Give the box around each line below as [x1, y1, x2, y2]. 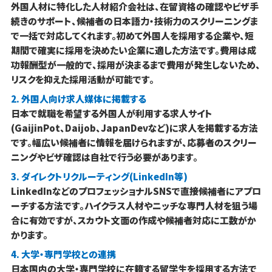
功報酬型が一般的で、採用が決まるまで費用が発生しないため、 [10, 58, 260, 72]
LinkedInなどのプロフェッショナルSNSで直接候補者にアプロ [10, 185, 261, 198]
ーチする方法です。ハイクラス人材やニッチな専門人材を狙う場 [10, 199, 257, 212]
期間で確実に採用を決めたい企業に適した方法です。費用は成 [10, 44, 256, 57]
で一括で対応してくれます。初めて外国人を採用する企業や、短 [10, 29, 254, 42]
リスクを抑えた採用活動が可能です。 [10, 73, 154, 86]
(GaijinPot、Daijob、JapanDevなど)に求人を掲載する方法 [10, 121, 258, 135]
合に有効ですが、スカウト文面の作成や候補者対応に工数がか [10, 214, 256, 227]
